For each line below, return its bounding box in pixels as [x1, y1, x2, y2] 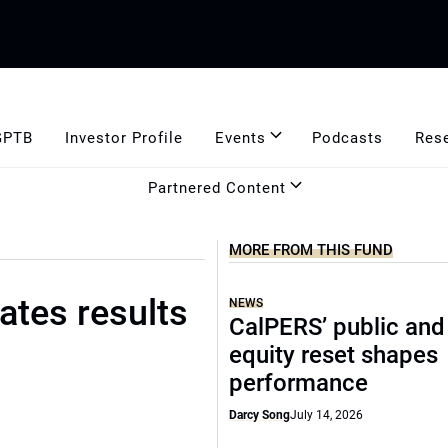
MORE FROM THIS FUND [229, 241, 394, 259]
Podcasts [311, 128, 383, 147]
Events [214, 128, 266, 147]
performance [229, 369, 369, 397]
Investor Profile [64, 128, 183, 147]
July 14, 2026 [290, 408, 364, 422]
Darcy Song [229, 408, 291, 422]
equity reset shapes [229, 341, 439, 369]
